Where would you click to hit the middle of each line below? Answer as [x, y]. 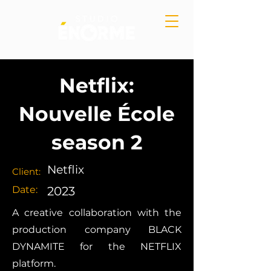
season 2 [97, 142]
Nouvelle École [97, 114]
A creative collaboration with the [97, 213]
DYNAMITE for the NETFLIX [97, 247]
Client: [26, 171]
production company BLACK [97, 230]
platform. [34, 263]
